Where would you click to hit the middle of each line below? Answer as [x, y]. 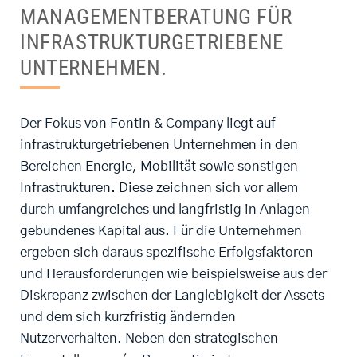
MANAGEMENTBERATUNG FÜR [156, 17]
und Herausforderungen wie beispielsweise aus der [173, 274]
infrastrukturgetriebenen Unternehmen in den [159, 145]
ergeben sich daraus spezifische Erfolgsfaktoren [167, 253]
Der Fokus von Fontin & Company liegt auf [148, 124]
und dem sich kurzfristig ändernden [128, 317]
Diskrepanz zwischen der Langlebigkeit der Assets [172, 296]
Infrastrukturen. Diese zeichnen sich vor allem [159, 188]
